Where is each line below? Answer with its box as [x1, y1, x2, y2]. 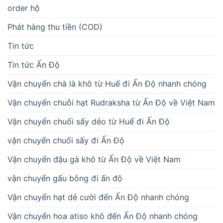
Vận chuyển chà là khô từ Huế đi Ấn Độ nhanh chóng [7, 79, 207, 89]
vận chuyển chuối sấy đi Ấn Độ [7, 135, 124, 146]
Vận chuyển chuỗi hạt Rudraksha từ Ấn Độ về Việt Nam [7, 98, 215, 108]
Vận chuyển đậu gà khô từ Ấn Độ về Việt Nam [7, 154, 181, 165]
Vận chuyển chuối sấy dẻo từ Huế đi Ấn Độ [7, 116, 170, 127]
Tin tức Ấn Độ [7, 60, 60, 70]
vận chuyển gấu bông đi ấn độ [7, 173, 122, 184]
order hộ [7, 3, 40, 13]
